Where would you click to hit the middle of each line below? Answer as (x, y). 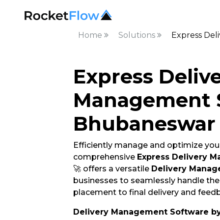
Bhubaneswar (144, 124)
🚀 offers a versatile (112, 169)
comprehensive (105, 157)
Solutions (137, 35)
